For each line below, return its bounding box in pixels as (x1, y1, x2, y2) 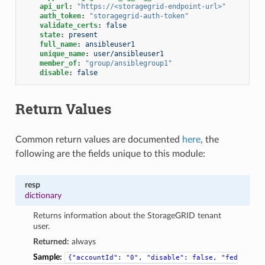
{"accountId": (68, 253, 122, 261)
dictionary (24, 190, 62, 200)
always (69, 237, 96, 246)
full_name (39, 40, 77, 49)
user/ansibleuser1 (93, 49, 164, 58)
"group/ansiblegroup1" (85, 59, 172, 67)
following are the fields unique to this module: (15, 148, 205, 159)
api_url (39, 2, 69, 11)
